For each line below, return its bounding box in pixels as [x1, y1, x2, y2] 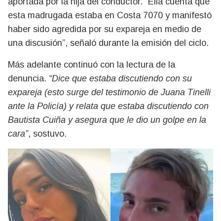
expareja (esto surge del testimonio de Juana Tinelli [8, 87, 211, 97]
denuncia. [8, 73, 49, 83]
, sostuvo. [28, 128, 67, 139]
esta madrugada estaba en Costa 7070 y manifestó [8, 10, 212, 20]
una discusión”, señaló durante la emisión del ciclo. [8, 37, 209, 48]
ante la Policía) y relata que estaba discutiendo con [8, 101, 209, 111]
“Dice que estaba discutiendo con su [49, 73, 192, 83]
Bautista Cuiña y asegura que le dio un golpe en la [8, 114, 206, 125]
